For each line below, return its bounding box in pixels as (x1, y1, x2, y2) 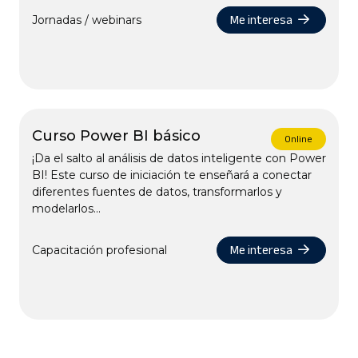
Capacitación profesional (32, 242, 167, 257)
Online (284, 130, 312, 148)
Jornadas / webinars (32, 12, 141, 27)
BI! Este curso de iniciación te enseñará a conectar (32, 168, 312, 182)
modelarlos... (32, 201, 101, 216)
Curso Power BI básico (32, 127, 201, 145)
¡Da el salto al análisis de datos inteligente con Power (32, 151, 326, 165)
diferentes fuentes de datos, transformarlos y (32, 185, 282, 199)
